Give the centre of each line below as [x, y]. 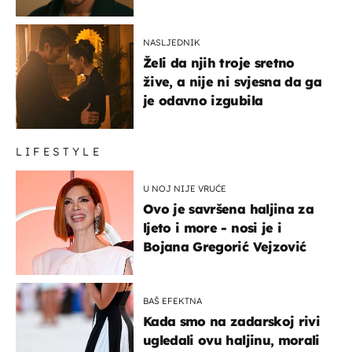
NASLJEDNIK [172, 42]
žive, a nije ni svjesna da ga [232, 81]
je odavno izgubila [203, 100]
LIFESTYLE [59, 151]
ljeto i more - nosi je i [213, 227]
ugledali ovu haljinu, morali [231, 340]
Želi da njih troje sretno [219, 62]
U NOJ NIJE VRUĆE [185, 188]
